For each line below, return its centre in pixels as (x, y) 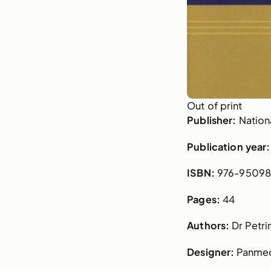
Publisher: (212, 120)
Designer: (212, 252)
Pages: (204, 199)
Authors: (208, 226)
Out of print (215, 106)
